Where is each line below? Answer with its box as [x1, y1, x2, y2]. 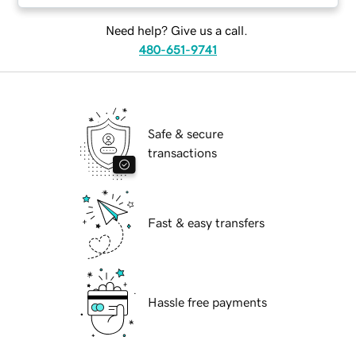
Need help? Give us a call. [105, 24, 248, 37]
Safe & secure [148, 127, 223, 141]
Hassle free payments [148, 296, 267, 309]
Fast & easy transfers [148, 216, 265, 230]
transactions [148, 146, 217, 160]
